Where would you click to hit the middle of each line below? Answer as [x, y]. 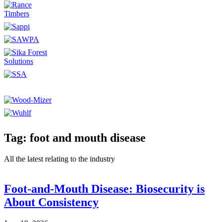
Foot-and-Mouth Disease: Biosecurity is [104, 189]
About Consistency [51, 202]
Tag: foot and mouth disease [75, 138]
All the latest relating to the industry [59, 159]
